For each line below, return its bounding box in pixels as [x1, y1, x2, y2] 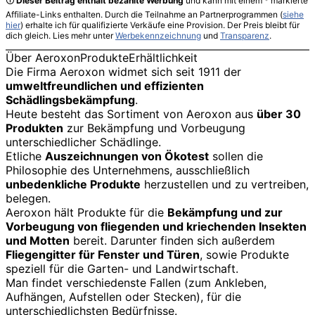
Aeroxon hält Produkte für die [6, 205, 167, 219]
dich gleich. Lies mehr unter [6, 30, 115, 41]
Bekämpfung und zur [167, 205, 283, 219]
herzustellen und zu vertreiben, [141, 176, 309, 191]
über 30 [257, 106, 301, 121]
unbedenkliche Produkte [6, 176, 141, 191]
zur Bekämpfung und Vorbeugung [63, 120, 245, 135]
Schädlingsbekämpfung [6, 92, 135, 107]
